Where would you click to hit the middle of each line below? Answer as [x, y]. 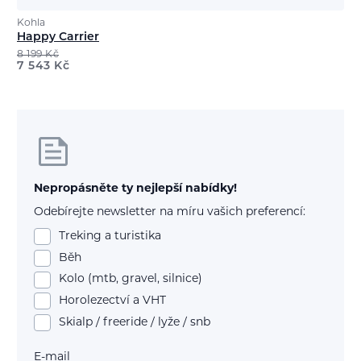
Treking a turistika [110, 237]
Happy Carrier [58, 37]
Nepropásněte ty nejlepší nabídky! [135, 189]
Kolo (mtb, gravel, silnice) [131, 280]
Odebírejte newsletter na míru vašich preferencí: [170, 212]
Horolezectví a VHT [112, 301]
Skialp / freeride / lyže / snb [135, 322]
